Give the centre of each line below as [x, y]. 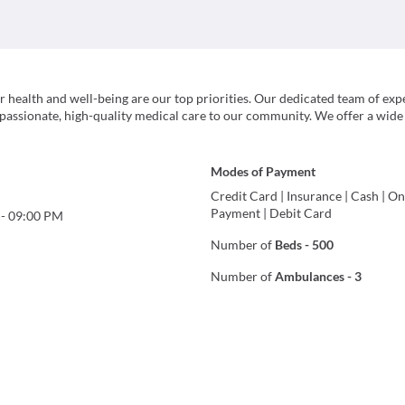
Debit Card [301, 213]
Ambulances [310, 276]
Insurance [315, 196]
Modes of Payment [264, 171]
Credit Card [245, 196]
